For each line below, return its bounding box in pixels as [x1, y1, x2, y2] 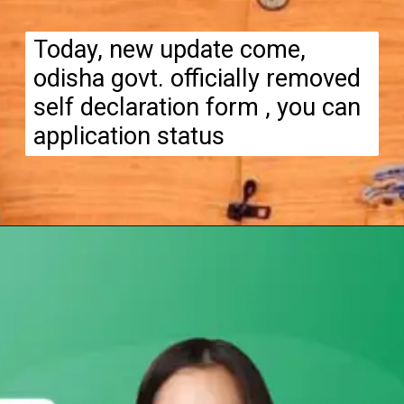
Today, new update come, [32, 34, 306, 64]
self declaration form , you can [32, 92, 361, 122]
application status [32, 121, 225, 151]
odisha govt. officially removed [32, 63, 361, 93]
